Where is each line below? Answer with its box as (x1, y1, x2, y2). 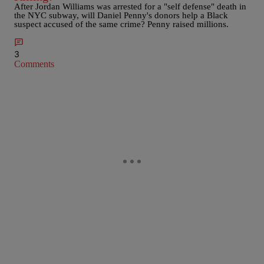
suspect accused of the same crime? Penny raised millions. (14, 19, 229, 29)
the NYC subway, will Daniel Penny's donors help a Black (14, 11, 228, 20)
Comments (14, 59, 54, 69)
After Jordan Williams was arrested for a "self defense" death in (14, 2, 246, 11)
